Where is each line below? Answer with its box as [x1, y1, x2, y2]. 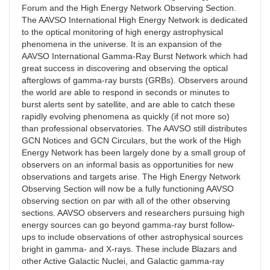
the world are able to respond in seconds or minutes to [22, 87, 230, 98]
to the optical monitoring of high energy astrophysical [22, 27, 223, 37]
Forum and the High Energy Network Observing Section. [22, 3, 236, 13]
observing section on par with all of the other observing [22, 196, 230, 206]
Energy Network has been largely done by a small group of [22, 148, 245, 158]
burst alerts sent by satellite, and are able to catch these [22, 99, 235, 110]
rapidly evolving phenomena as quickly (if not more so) [22, 111, 230, 122]
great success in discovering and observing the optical [22, 63, 228, 74]
